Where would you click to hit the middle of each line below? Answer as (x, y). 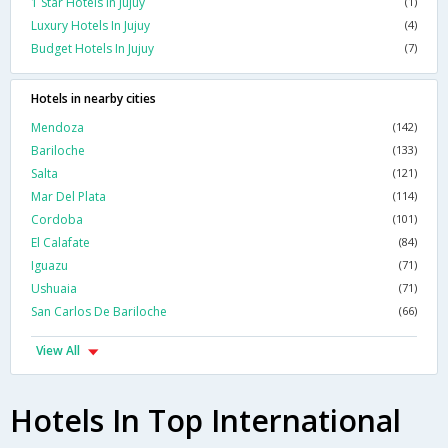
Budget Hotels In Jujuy (92, 49)
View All (58, 351)
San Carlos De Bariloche (99, 312)
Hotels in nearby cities (93, 99)
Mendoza (57, 128)
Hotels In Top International (205, 421)
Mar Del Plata (68, 197)
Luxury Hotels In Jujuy (90, 26)
